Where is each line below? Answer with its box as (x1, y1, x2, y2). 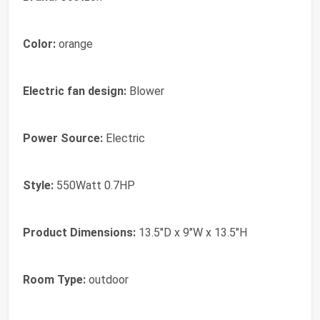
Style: (23, 179, 54, 193)
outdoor (86, 273, 129, 287)
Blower (126, 84, 164, 99)
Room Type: (23, 273, 86, 287)
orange (56, 37, 93, 51)
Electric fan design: (23, 84, 126, 99)
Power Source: (23, 131, 103, 146)
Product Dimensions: (23, 226, 136, 240)
